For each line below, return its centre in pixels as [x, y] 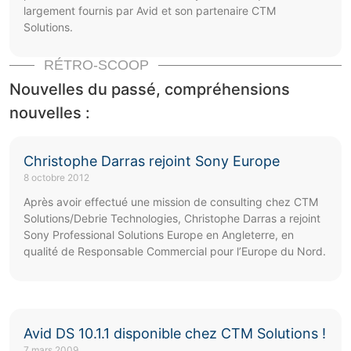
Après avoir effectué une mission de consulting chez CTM [171, 202]
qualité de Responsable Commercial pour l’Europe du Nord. [175, 251]
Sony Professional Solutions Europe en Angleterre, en [159, 235]
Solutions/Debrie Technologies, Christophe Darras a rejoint [172, 219]
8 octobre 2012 [56, 178]
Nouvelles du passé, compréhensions [150, 90]
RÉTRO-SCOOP [96, 65]
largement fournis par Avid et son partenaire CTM [150, 11]
